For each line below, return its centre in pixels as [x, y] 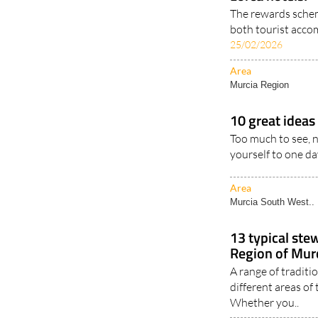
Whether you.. [265, 302]
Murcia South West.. [273, 202]
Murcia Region [260, 85]
